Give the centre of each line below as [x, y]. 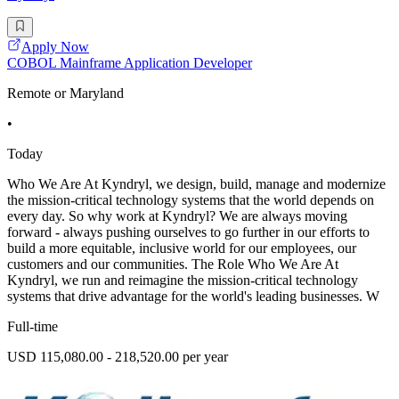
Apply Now [55, 46]
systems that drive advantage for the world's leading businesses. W [193, 296]
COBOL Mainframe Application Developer [130, 62]
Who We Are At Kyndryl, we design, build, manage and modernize [196, 183]
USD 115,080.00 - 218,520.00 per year [118, 356]
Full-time [33, 326]
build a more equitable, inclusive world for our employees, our [182, 248]
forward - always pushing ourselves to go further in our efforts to [188, 232]
